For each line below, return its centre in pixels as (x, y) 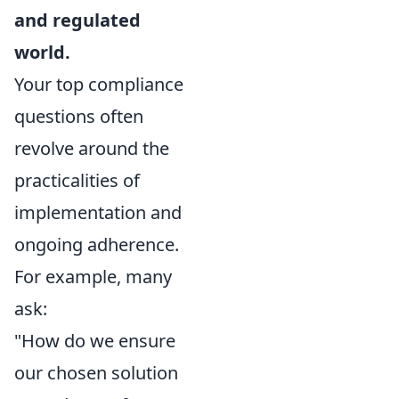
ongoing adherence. (97, 245)
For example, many (93, 277)
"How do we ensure (95, 341)
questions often (79, 117)
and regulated (77, 20)
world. (42, 53)
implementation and (98, 213)
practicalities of (77, 181)
